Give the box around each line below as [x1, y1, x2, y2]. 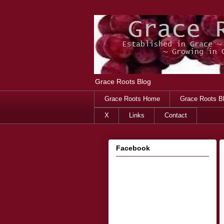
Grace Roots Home [104, 94, 160, 102]
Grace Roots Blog [95, 77, 151, 85]
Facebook [116, 143, 150, 152]
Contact [164, 111, 187, 119]
